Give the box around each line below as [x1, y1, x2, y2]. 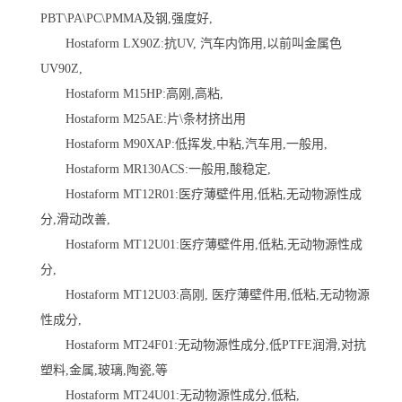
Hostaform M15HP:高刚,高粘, [40, 86, 223, 100]
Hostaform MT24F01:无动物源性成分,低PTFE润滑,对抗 [40, 337, 366, 352]
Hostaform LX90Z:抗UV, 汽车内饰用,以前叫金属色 [40, 36, 342, 50]
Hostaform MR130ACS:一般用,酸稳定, [40, 162, 271, 176]
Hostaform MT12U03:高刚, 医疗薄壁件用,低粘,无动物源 [40, 287, 370, 301]
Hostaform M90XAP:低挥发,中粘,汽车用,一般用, [40, 136, 328, 151]
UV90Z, [40, 61, 83, 75]
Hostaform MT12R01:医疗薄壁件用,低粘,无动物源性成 [40, 187, 362, 201]
